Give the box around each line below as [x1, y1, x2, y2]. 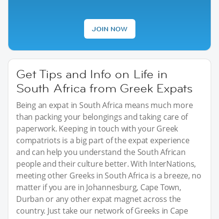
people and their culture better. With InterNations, [16, 158, 197, 170]
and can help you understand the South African [16, 147, 186, 158]
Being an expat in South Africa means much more [16, 100, 193, 111]
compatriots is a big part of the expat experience [16, 135, 190, 146]
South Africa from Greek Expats [16, 81, 193, 96]
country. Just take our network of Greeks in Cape [16, 205, 188, 217]
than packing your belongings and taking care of [16, 111, 188, 123]
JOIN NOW [91, 24, 128, 34]
